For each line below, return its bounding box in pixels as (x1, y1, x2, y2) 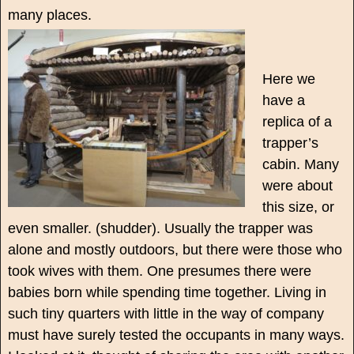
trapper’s (262, 135, 319, 152)
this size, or (262, 199, 335, 216)
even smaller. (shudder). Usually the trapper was (7, 220, 313, 237)
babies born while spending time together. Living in (7, 284, 326, 301)
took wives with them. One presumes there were (7, 263, 311, 280)
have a (262, 92, 306, 109)
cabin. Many (262, 156, 340, 173)
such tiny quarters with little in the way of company (7, 306, 324, 322)
